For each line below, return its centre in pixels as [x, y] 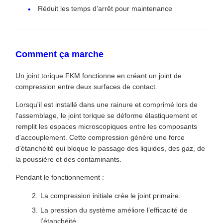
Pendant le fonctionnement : [60, 177]
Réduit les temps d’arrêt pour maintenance [105, 8]
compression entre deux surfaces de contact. [86, 86]
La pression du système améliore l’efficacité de [114, 210]
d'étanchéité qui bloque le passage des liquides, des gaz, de [110, 148]
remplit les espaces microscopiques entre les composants [106, 126]
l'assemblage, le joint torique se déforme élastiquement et [106, 115]
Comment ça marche [59, 54]
